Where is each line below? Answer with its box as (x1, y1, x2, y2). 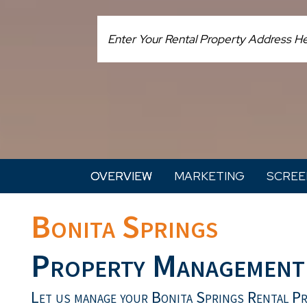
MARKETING (173, 169, 245, 184)
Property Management (30, 245, 305, 286)
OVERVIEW (90, 169, 152, 184)
